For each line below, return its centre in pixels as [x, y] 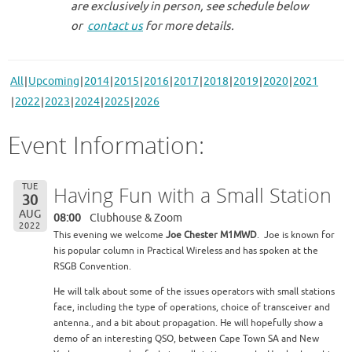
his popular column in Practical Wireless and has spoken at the [186, 250]
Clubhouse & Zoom [136, 218]
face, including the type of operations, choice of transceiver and [192, 307]
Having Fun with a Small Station [193, 194]
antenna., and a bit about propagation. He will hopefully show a [189, 323]
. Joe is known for [296, 235]
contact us [115, 26]
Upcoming [54, 81]
